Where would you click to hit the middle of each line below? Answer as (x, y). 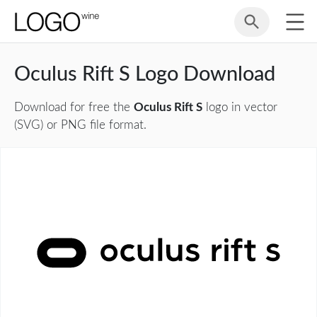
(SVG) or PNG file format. (80, 125)
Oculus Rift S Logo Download (145, 74)
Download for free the (74, 107)
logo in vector (240, 107)
